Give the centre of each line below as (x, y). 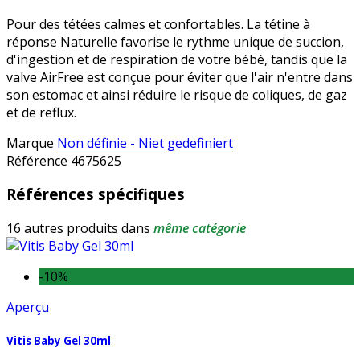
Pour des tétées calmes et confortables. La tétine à (158, 24)
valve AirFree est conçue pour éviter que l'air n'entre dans (180, 77)
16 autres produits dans (80, 229)
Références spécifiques (96, 194)
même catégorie (200, 229)
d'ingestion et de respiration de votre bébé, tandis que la (177, 59)
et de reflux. (41, 112)
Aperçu (28, 307)
